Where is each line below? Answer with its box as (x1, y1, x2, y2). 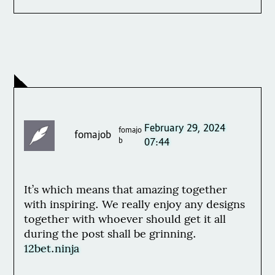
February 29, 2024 (144, 122, 225, 136)
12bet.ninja (24, 241, 80, 258)
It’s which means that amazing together (24, 182, 228, 199)
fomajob (74, 129, 112, 143)
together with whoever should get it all (24, 212, 227, 229)
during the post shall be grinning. (24, 227, 197, 244)
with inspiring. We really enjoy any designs (24, 197, 246, 214)
